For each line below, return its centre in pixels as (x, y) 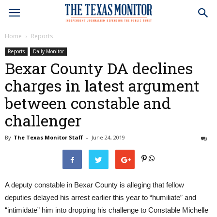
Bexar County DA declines (99, 68)
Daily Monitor (48, 51)
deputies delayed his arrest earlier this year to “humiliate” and (101, 197)
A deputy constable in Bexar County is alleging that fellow (94, 185)
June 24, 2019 (108, 137)
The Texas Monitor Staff (48, 137)
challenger (43, 120)
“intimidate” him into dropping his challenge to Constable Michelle (107, 210)
